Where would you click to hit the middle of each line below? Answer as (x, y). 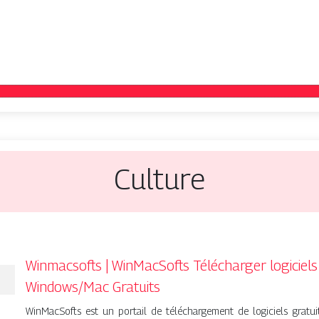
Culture (159, 179)
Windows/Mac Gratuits (93, 287)
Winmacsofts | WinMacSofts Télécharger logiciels (171, 266)
